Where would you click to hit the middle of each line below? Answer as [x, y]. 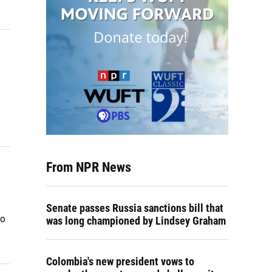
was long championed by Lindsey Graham [136, 221]
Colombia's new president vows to [120, 261]
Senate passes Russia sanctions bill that [135, 208]
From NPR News [89, 167]
